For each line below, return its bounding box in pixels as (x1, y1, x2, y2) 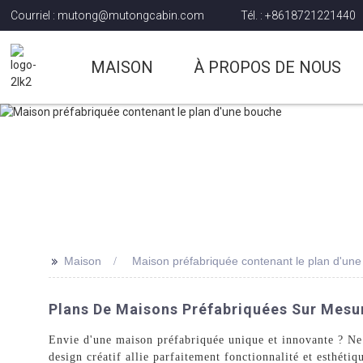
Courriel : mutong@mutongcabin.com (11, 8, 205, 22)
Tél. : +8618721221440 (241, 8, 357, 22)
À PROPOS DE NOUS (194, 58, 342, 77)
